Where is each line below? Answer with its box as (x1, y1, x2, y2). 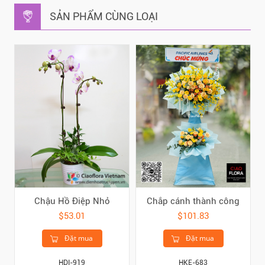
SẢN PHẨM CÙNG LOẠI (50, 10, 158, 23)
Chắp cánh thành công (147, 196, 240, 207)
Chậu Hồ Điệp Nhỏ (34, 196, 110, 207)
